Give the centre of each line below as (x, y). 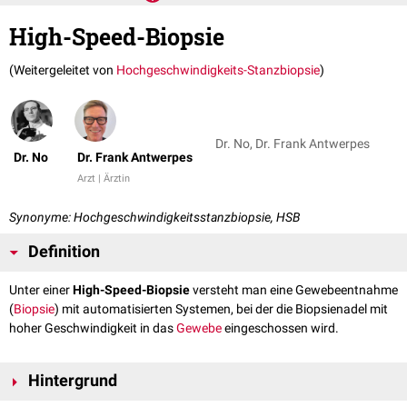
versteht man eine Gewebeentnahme (294, 290)
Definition (64, 252)
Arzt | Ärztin (104, 179)
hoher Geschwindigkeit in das (93, 328)
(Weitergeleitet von (63, 70)
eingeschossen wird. (280, 328)
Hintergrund (73, 381)
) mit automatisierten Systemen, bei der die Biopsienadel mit (221, 309)
